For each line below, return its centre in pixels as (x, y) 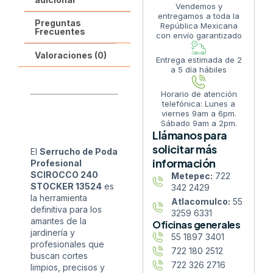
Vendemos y (199, 6)
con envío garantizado (199, 36)
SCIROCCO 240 (64, 174)
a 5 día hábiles (199, 70)
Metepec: (192, 176)
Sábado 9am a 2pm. (199, 123)
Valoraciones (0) (70, 55)
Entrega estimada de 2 (199, 60)
